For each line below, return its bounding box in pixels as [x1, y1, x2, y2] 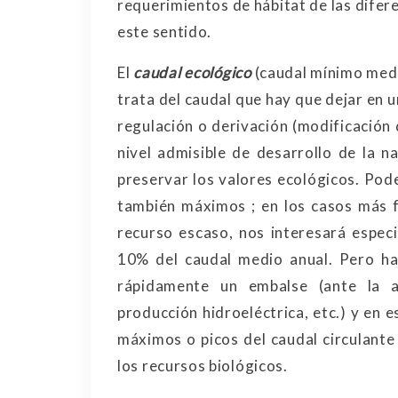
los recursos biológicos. [117, 355, 288, 375]
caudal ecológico [133, 62, 251, 82]
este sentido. [117, 21, 212, 41]
